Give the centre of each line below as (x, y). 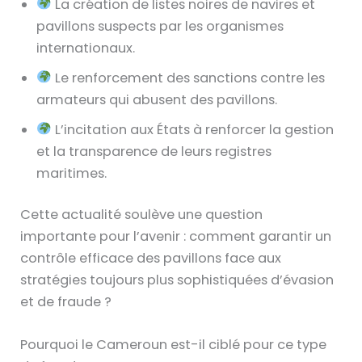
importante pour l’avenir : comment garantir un (176, 237)
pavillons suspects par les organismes (160, 26)
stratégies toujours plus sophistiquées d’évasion (177, 280)
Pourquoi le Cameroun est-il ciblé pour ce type (174, 345)
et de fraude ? (66, 302)
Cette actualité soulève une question (142, 215)
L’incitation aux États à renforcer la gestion (192, 129)
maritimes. (72, 173)
